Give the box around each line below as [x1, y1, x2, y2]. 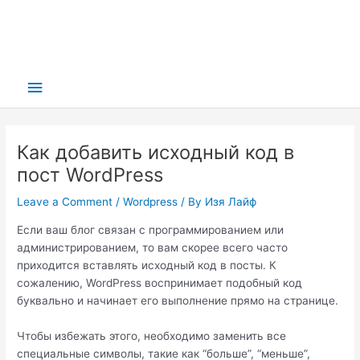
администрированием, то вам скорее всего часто [17, 240, 288, 254]
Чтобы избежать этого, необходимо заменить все [17, 329, 287, 342]
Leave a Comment [17, 195, 113, 209]
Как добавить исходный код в [17, 141, 295, 165]
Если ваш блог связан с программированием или [17, 223, 284, 236]
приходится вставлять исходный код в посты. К [17, 258, 277, 272]
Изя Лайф [205, 195, 257, 209]
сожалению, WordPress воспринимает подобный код [17, 276, 303, 289]
